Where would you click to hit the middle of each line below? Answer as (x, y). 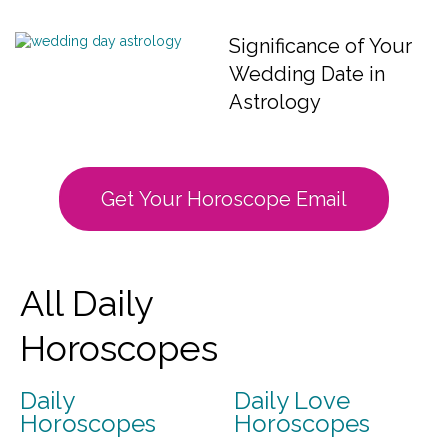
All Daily (87, 303)
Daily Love (292, 400)
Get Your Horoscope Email (224, 199)
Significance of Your (320, 46)
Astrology (275, 102)
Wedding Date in (307, 74)
